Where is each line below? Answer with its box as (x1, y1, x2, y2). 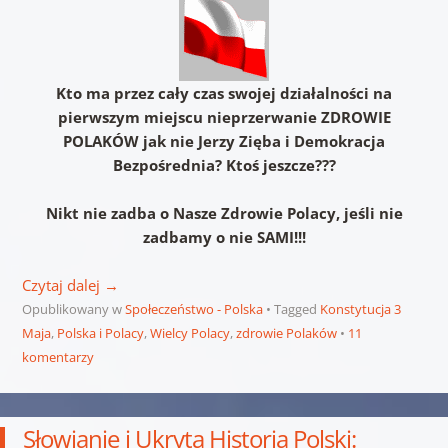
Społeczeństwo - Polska (124, 299, 263, 318)
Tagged (273, 299, 320, 318)
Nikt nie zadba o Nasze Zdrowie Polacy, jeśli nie (45, 202, 403, 223)
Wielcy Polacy (149, 323, 230, 342)
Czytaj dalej (21, 274, 104, 295)
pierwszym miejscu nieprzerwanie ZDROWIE (57, 106, 391, 127)
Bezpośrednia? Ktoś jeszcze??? (112, 154, 336, 175)
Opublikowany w (21, 299, 125, 318)
